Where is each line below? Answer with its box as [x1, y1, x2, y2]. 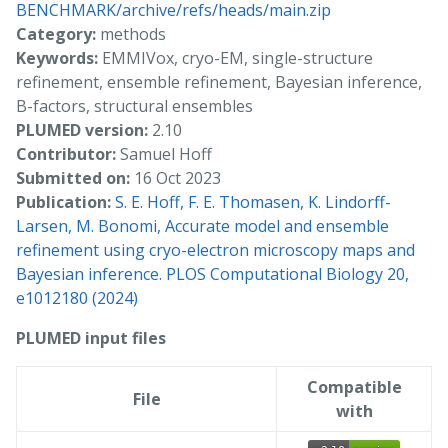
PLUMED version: [16, 118, 148, 141]
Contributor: [16, 142, 116, 165]
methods [96, 22, 166, 45]
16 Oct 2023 [130, 166, 221, 189]
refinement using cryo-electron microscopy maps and [16, 238, 415, 261]
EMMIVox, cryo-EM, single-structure [98, 46, 373, 69]
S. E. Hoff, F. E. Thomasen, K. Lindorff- [115, 190, 391, 213]
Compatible [306, 375, 402, 398]
